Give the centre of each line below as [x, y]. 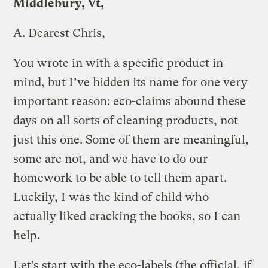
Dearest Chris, [66, 33]
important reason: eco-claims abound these [130, 102]
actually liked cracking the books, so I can [127, 217]
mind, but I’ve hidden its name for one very [131, 83]
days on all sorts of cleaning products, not [126, 121]
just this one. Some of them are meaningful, [131, 140]
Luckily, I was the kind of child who [111, 197]
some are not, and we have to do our [111, 159]
